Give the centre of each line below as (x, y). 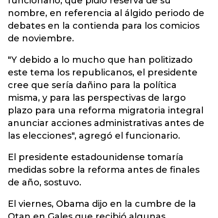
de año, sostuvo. (45, 182)
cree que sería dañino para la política (92, 85)
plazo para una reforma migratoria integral (106, 110)
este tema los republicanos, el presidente (103, 73)
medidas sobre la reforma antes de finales (104, 170)
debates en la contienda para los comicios (104, 26)
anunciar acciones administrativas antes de (106, 123)
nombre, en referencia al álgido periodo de (106, 13)
